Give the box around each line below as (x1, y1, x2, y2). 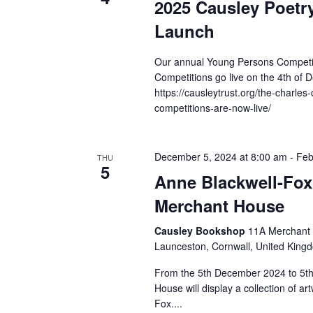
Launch (154, 19, 214, 43)
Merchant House (154, 194, 284, 217)
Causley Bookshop (154, 224, 248, 238)
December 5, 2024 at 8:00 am (154, 150, 287, 163)
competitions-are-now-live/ (154, 101, 271, 115)
